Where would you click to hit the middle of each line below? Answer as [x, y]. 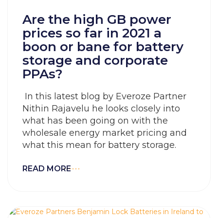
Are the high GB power [97, 19]
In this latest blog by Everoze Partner [104, 96]
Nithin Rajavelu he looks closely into [101, 109]
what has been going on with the [95, 121]
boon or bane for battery [103, 47]
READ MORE [47, 169]
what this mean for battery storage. [99, 145]
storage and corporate [95, 60]
